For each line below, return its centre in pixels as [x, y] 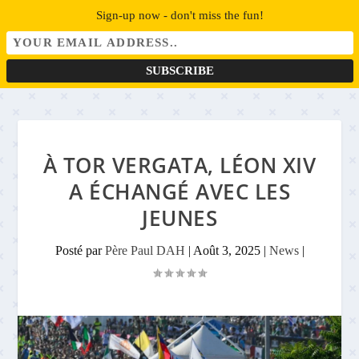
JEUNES [179, 218]
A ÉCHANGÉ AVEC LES [179, 192]
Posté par [80, 250]
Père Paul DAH [145, 250]
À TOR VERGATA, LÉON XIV [179, 165]
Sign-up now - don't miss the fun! [179, 16]
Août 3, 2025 [226, 250]
